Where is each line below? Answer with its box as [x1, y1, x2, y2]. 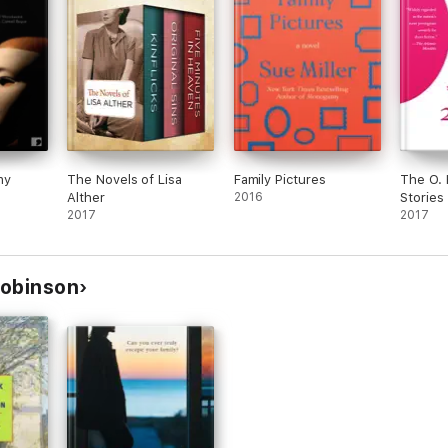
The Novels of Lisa [67, 172, 182, 187]
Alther [67, 190, 105, 205]
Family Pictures [233, 172, 326, 187]
